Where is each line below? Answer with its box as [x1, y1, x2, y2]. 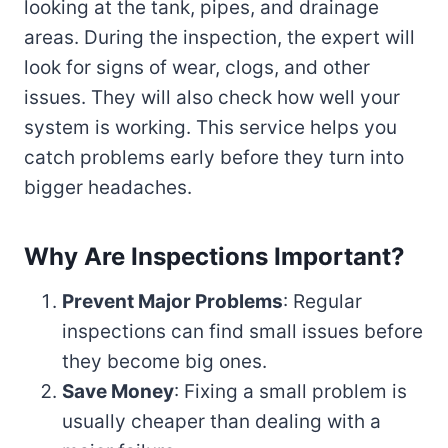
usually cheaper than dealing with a [62, 410, 381, 434]
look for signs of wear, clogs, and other [24, 56, 370, 80]
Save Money [62, 380, 174, 404]
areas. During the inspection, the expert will [24, 26, 415, 50]
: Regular [283, 290, 362, 314]
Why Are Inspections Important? [24, 242, 405, 272]
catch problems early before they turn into [24, 146, 404, 170]
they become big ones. [62, 350, 267, 374]
